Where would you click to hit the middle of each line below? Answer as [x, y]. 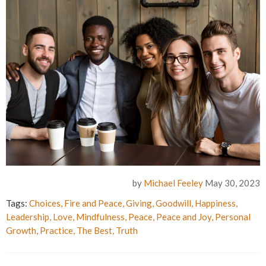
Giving [139, 203]
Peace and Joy [184, 217]
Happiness [215, 203]
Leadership [28, 217]
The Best [94, 231]
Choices [45, 203]
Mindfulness [100, 217]
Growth [21, 231]
